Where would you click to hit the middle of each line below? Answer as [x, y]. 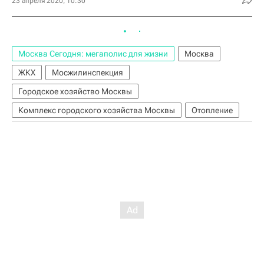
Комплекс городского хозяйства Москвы [97, 110]
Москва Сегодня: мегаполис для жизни [93, 54]
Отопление [212, 110]
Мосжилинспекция [88, 73]
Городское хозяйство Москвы [75, 92]
